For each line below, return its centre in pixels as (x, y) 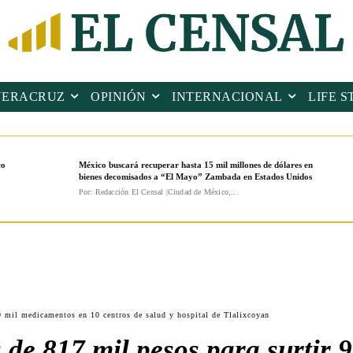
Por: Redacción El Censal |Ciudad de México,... (158, 192)
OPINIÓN (119, 97)
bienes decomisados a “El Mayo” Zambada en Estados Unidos (195, 177)
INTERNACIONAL (227, 97)
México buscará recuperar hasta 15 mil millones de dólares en (195, 165)
